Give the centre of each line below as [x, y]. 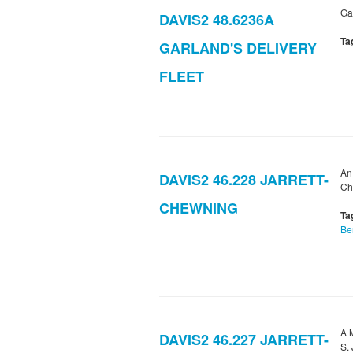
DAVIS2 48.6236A [217, 20]
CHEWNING [199, 208]
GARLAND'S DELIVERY [238, 48]
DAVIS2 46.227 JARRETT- [244, 340]
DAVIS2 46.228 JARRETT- [244, 180]
